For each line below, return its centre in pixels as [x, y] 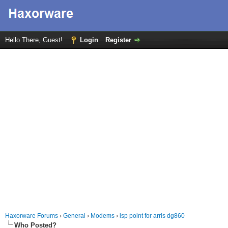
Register [118, 40]
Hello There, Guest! [35, 40]
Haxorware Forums [32, 216]
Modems [103, 216]
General [74, 216]
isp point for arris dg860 [152, 216]
